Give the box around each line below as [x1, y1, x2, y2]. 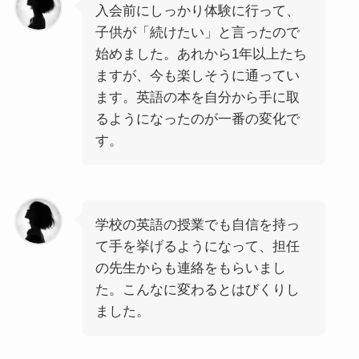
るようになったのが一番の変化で [95, 111, 300, 127]
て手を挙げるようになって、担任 [95, 238, 300, 254]
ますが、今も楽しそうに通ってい [95, 67, 300, 83]
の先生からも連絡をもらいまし [95, 260, 286, 276]
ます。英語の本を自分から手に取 [95, 89, 300, 105]
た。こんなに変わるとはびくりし [95, 281, 300, 297]
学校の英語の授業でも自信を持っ [95, 216, 300, 232]
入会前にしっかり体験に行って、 [95, 2, 300, 18]
